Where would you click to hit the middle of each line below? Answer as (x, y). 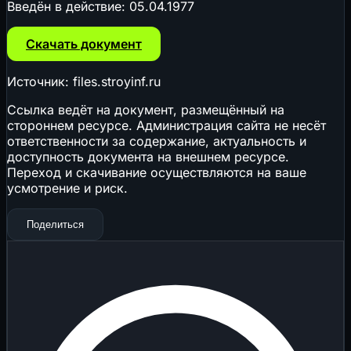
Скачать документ (84, 43)
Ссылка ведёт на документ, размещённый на (146, 109)
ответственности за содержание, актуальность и (157, 141)
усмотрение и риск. (67, 188)
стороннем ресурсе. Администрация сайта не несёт (166, 125)
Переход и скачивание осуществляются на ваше (157, 172)
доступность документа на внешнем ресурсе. (148, 156)
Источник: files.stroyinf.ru (84, 81)
